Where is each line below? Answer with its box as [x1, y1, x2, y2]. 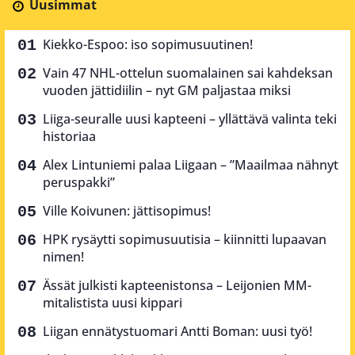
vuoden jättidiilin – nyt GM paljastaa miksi [43, 82, 291, 100]
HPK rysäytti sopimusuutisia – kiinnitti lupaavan [43, 231, 326, 249]
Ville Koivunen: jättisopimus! [43, 202, 211, 220]
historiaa [43, 128, 96, 146]
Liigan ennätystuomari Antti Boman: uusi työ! [43, 323, 312, 341]
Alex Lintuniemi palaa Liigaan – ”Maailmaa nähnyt [43, 156, 338, 174]
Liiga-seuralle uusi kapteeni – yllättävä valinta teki [43, 110, 337, 128]
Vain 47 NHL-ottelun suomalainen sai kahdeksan [43, 64, 333, 82]
